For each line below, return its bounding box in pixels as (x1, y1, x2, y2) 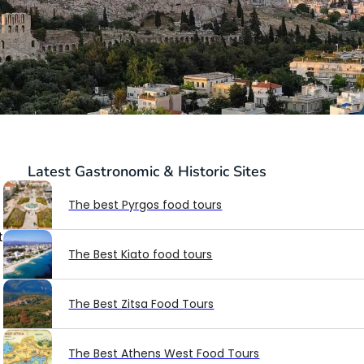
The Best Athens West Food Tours (68, 345, 260, 362)
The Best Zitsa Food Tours (68, 296, 214, 313)
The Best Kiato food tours (68, 246, 213, 263)
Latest (28, 162, 76, 182)
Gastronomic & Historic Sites (75, 162, 267, 182)
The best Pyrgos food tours (68, 197, 223, 214)
